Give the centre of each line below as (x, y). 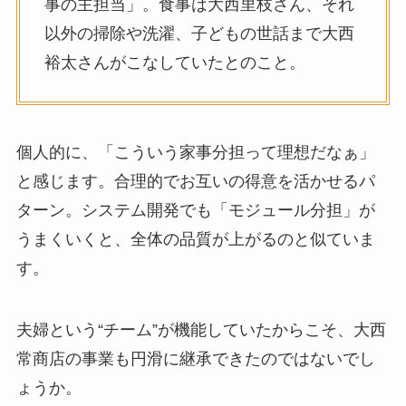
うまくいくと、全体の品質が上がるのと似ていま (195, 239)
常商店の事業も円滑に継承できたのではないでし (195, 358)
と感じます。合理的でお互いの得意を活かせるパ (195, 181)
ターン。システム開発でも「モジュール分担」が (195, 210)
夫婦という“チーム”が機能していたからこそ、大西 (201, 329)
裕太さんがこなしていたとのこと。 (174, 63)
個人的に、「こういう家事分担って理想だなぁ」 (195, 152)
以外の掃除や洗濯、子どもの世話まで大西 (199, 34)
